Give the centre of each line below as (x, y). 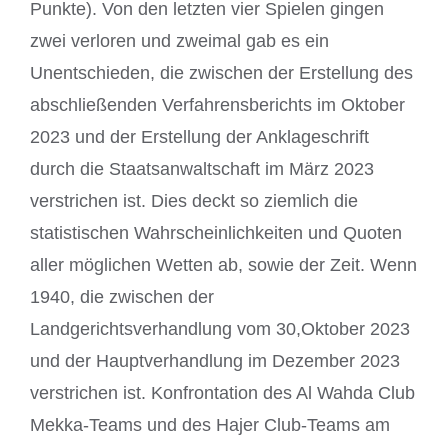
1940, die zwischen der (122, 297)
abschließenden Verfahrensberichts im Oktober (217, 105)
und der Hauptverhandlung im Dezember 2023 (215, 361)
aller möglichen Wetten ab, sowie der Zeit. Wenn (223, 265)
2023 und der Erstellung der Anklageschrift (199, 137)
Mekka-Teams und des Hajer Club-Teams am (210, 425)
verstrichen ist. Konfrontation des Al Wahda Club (222, 393)
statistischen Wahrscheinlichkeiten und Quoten (216, 233)
